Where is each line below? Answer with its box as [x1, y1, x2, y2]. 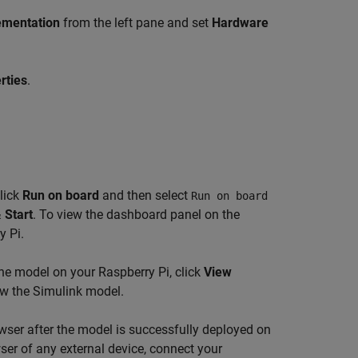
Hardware [212, 15, 268, 31]
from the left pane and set [60, 15, 212, 31]
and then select [99, 188, 191, 204]
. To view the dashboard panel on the [33, 207, 240, 223]
